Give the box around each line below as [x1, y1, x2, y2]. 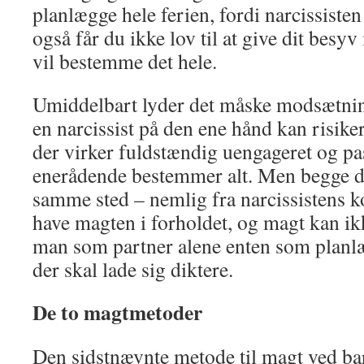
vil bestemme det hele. [32, 47, 217, 75]
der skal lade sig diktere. [32, 255, 233, 283]
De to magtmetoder [32, 297, 202, 327]
